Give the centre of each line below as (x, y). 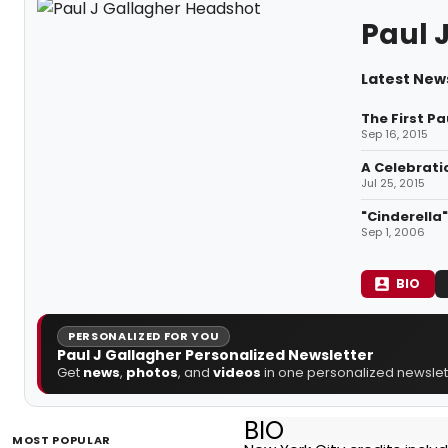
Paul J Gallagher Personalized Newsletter (215, 354)
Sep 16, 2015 (394, 133)
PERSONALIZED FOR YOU (144, 335)
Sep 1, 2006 (392, 231)
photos (152, 372)
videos (237, 372)
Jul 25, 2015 (392, 182)
